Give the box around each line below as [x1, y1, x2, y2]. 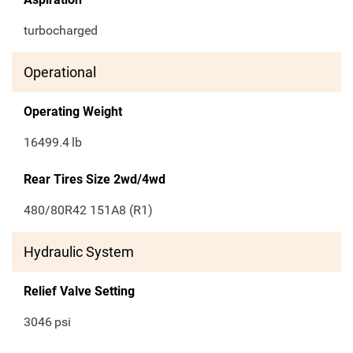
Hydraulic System [24, 243, 134, 261]
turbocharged [24, 23, 98, 39]
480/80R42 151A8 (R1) [24, 203, 153, 218]
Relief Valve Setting [24, 284, 135, 299]
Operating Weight [24, 104, 122, 120]
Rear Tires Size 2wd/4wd [24, 172, 165, 188]
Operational [24, 64, 96, 81]
